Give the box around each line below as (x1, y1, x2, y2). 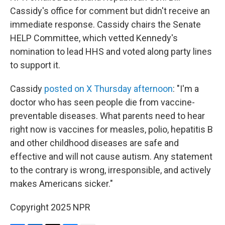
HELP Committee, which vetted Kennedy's (10, 33, 178, 43)
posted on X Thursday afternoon (44, 83, 173, 94)
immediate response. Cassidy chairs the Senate (10, 19, 201, 30)
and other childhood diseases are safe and (10, 138, 179, 148)
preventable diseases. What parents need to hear (10, 110, 205, 121)
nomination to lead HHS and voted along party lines (10, 46, 212, 57)
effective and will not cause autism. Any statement (10, 151, 212, 162)
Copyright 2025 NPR (10, 202, 90, 212)
